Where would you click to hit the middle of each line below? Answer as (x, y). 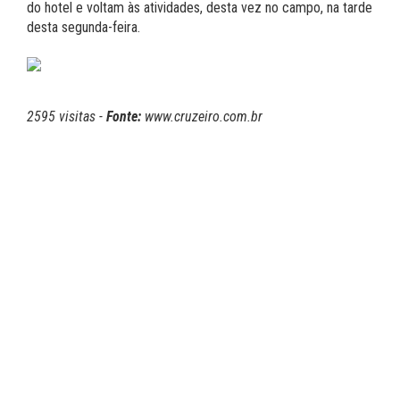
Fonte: (124, 117)
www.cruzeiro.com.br (202, 117)
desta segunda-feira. (83, 27)
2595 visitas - (67, 117)
